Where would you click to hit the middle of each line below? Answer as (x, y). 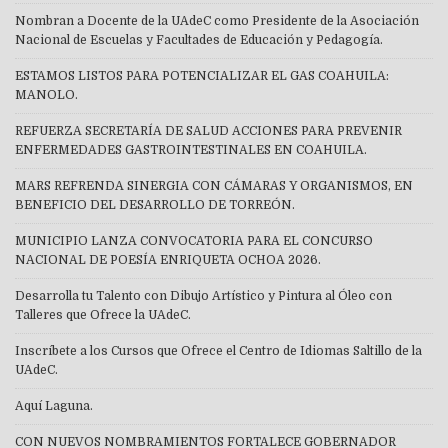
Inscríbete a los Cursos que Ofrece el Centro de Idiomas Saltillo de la (218, 350)
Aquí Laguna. (54, 405)
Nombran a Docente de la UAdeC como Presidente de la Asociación (217, 20)
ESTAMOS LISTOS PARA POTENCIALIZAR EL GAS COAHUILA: (202, 75)
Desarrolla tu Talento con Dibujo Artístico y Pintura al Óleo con (203, 295)
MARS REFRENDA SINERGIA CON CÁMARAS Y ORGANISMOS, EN (214, 185)
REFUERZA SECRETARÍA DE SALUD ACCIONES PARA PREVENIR (208, 130)
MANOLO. (46, 94)
